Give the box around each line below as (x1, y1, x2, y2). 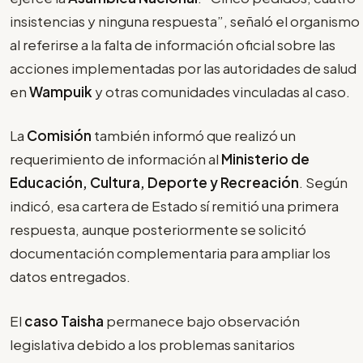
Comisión (27, 126, 94, 145)
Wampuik (29, 82, 95, 100)
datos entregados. (10, 267, 130, 286)
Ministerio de (221, 150, 310, 169)
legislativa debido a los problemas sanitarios (10, 335, 295, 353)
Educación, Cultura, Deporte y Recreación (10, 173, 299, 192)
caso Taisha (24, 311, 106, 330)
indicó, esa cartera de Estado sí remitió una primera (10, 197, 339, 216)
